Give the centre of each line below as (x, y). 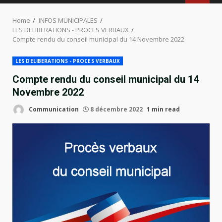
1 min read (163, 109)
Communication (53, 109)
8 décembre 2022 (116, 109)
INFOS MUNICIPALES (68, 20)
